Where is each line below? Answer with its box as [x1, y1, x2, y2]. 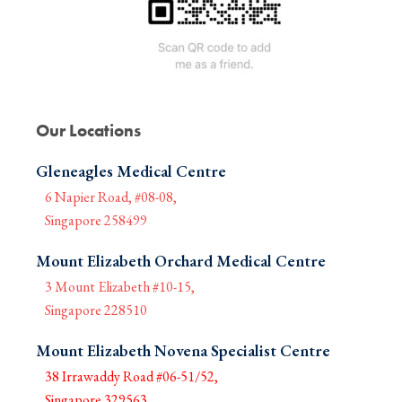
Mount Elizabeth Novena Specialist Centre [36, 340, 330, 362]
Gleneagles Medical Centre [36, 161, 226, 182]
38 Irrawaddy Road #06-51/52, [45, 367, 218, 387]
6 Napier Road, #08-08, [45, 188, 177, 207]
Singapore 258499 [45, 211, 147, 231]
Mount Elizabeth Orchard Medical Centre [36, 250, 326, 272]
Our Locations [36, 119, 141, 143]
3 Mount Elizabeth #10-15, [45, 277, 195, 297]
